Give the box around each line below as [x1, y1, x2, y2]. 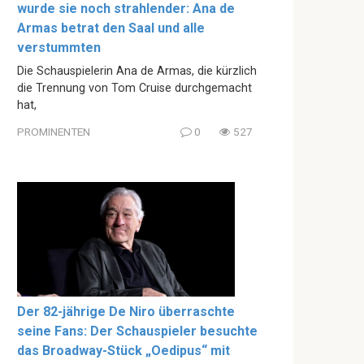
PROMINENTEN [17, 125, 90, 139]
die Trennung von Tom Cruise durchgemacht [17, 80, 252, 95]
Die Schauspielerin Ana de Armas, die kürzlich [17, 63, 257, 78]
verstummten [17, 39, 101, 55]
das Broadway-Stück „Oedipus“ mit [17, 342, 230, 358]
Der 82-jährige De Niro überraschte [17, 303, 235, 319]
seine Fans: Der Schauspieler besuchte [17, 323, 258, 339]
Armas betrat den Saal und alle [17, 19, 205, 36]
